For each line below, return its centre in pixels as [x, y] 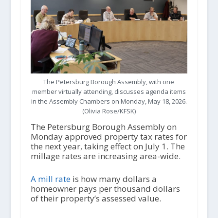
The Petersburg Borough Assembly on [103, 127]
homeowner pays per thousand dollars [105, 188]
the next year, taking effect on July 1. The [108, 146]
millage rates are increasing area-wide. [105, 156]
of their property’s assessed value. [97, 198]
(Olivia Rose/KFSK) [109, 111]
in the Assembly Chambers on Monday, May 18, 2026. [109, 101]
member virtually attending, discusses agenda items [109, 91]
